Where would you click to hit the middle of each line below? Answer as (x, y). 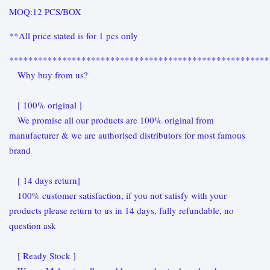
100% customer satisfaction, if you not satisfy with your (118, 195)
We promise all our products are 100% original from (111, 120)
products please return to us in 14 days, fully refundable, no (121, 210)
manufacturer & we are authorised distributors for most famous (127, 135)
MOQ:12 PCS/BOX (45, 11)
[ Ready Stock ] (42, 256)
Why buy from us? (49, 75)
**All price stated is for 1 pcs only (74, 36)
